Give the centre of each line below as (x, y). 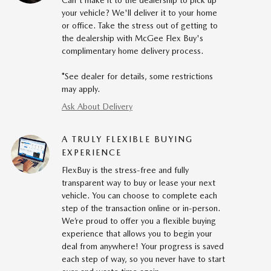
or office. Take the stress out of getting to (140, 26)
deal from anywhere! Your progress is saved (143, 247)
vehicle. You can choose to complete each (139, 196)
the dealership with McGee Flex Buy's (132, 38)
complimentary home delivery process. (132, 51)
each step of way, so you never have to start (143, 259)
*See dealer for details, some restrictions (137, 77)
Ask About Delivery (97, 107)
